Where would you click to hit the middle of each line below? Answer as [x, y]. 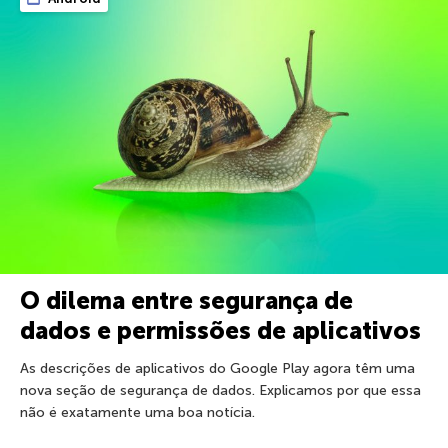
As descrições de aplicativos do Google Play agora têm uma [217, 368]
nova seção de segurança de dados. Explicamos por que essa [220, 390]
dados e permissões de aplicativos [220, 330]
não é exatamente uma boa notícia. [137, 412]
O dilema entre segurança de [186, 300]
